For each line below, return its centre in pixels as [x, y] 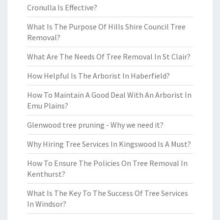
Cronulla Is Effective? [62, 7]
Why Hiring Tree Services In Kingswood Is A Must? [109, 144]
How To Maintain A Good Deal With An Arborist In [109, 95]
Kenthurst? [46, 174]
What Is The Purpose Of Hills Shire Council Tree [106, 27]
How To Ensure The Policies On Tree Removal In [107, 163]
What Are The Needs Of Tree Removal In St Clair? [109, 56]
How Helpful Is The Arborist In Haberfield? [98, 76]
